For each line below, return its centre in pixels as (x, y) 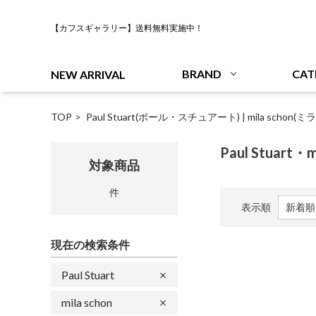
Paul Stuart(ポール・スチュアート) (164, 117)
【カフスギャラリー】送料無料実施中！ (127, 28)
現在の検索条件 (90, 244)
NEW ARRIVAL (88, 74)
